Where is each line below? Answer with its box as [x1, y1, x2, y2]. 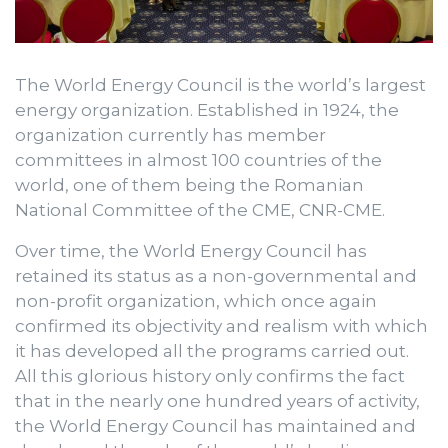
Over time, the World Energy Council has [15, 240, 367, 261]
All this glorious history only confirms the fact [15, 365, 405, 386]
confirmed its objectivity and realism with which [15, 315, 428, 336]
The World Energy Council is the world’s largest [15, 74, 426, 95]
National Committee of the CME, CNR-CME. [15, 199, 385, 220]
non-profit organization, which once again [15, 290, 377, 311]
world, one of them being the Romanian [15, 174, 364, 195]
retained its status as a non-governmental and [15, 265, 417, 286]
